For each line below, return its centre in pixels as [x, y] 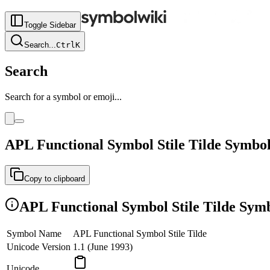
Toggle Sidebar [50, 25]
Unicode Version [39, 247]
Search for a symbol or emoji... [63, 96]
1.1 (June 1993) [103, 247]
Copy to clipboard [55, 178]
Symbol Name [34, 234]
